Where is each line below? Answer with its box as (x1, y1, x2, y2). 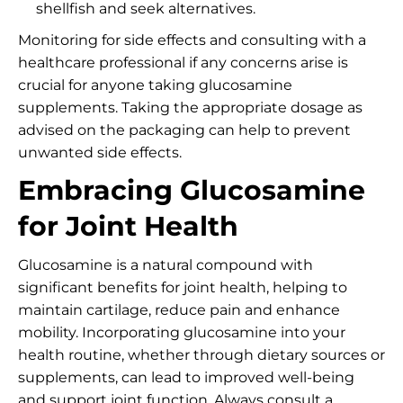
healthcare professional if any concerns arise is (18, 54, 348, 71)
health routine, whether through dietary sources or (18, 346, 385, 363)
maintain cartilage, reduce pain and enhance (18, 301, 340, 318)
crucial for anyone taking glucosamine (18, 76, 292, 94)
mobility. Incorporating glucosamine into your (18, 324, 345, 341)
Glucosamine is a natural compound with (18, 256, 313, 273)
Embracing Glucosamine (18, 174, 365, 207)
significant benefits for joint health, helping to (18, 279, 347, 296)
